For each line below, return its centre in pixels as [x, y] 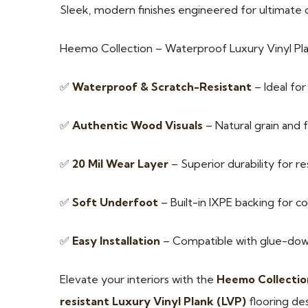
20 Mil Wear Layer [120, 164]
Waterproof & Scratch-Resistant [162, 87]
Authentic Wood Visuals [137, 125]
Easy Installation [116, 241]
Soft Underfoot [115, 202]
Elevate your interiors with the [138, 279]
